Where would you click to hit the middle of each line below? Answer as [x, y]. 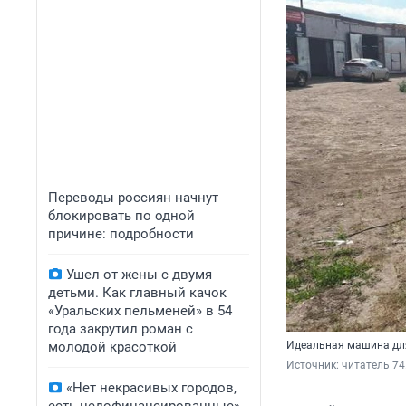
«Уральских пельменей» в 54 [140, 311]
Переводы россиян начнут [133, 198]
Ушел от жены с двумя [139, 275]
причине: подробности [121, 234]
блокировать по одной [121, 216]
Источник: [314, 366]
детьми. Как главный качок [137, 293]
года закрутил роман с [121, 329]
